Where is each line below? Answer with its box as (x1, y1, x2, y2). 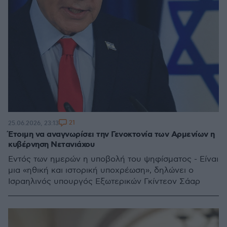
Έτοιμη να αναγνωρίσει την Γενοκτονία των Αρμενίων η (8, 129, 215, 140)
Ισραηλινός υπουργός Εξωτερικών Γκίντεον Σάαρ (8, 177, 200, 186)
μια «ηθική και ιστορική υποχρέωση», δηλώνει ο (8, 166, 194, 175)
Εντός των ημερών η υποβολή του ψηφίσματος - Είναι (8, 155, 218, 164)
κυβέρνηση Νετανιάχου (8, 139, 94, 150)
